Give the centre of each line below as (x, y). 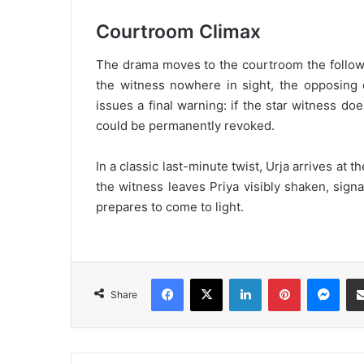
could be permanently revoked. (185, 125)
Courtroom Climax (178, 32)
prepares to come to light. (170, 206)
